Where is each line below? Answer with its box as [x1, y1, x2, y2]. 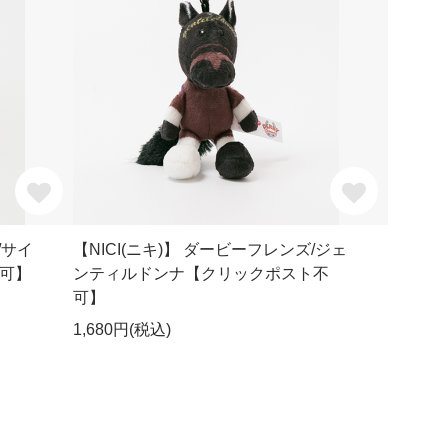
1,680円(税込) [73, 321, 172, 339]
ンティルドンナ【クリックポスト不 [73, 265, 330, 283]
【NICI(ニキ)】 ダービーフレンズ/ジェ [73, 241, 348, 259]
